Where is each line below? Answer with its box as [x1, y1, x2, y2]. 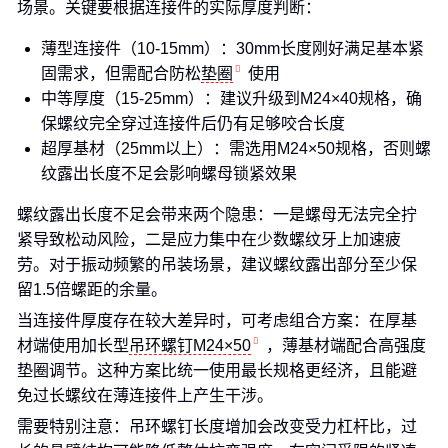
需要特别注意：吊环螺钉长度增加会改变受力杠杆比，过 [17, 418, 417, 435]
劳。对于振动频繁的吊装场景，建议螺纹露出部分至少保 [17, 256, 417, 273]
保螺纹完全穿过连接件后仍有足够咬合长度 [41, 115, 345, 132]
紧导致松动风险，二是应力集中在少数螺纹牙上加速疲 [17, 231, 401, 248]
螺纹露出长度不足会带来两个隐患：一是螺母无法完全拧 [17, 206, 417, 223]
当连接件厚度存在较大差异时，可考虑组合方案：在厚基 [17, 312, 417, 329]
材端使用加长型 [17, 337, 129, 354]
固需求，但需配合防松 [41, 65, 201, 82]
